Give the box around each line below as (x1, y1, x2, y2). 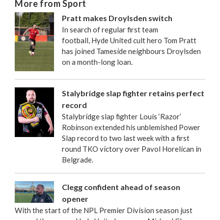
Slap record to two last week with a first (62, 133, 190, 142)
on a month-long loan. (62, 57, 134, 66)
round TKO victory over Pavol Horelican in (62, 144, 201, 153)
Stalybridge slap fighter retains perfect (62, 88, 204, 98)
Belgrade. (62, 155, 96, 164)
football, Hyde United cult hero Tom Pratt (62, 35, 196, 45)
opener (62, 193, 88, 203)
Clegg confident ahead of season (62, 182, 180, 192)
